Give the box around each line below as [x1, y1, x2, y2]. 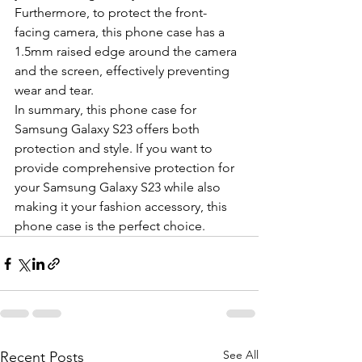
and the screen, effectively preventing [15, 63, 233, 79]
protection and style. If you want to [15, 141, 216, 157]
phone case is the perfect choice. [15, 218, 205, 234]
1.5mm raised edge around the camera [15, 44, 240, 60]
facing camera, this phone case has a [15, 24, 228, 40]
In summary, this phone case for [15, 102, 200, 118]
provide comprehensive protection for [15, 160, 238, 176]
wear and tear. [15, 82, 94, 99]
